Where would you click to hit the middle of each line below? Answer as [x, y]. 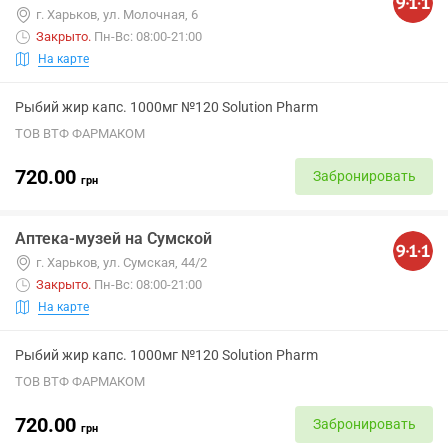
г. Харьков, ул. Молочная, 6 [117, 14]
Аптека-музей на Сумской [113, 238]
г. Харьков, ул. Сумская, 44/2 [121, 262]
